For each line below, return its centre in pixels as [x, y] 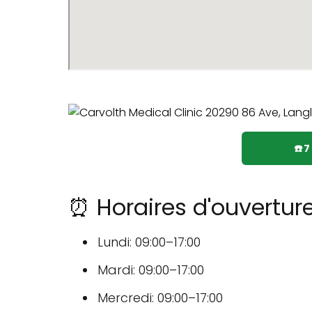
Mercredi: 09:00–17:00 [160, 298]
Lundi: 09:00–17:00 [149, 242]
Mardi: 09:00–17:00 [151, 270]
